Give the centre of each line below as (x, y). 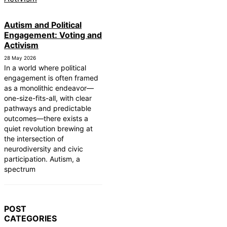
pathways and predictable (48, 108)
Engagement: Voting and (53, 35)
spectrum (20, 169)
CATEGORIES (30, 219)
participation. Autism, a (42, 159)
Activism (21, 45)
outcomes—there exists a (46, 119)
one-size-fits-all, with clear (48, 98)
